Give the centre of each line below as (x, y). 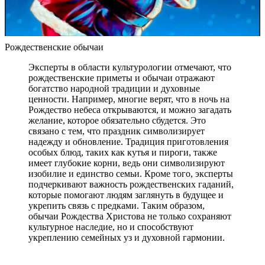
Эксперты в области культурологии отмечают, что (130, 67)
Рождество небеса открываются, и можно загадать (130, 109)
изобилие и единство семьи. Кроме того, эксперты (131, 173)
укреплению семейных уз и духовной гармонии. (127, 237)
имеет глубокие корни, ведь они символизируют (127, 163)
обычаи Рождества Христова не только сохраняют (130, 216)
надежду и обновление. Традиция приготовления (128, 141)
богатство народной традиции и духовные (114, 88)
